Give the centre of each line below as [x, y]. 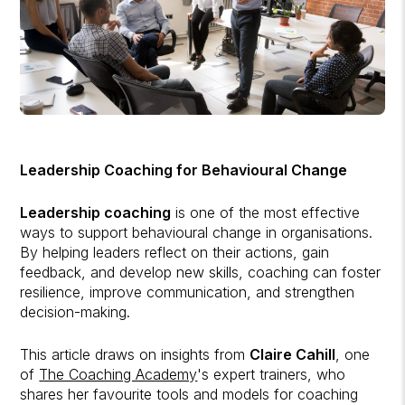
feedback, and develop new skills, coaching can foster [201, 272]
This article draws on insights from [135, 354]
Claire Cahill [293, 354]
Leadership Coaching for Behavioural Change [184, 170]
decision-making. [75, 311]
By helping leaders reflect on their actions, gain [175, 252]
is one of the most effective [266, 212]
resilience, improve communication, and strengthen [188, 292]
